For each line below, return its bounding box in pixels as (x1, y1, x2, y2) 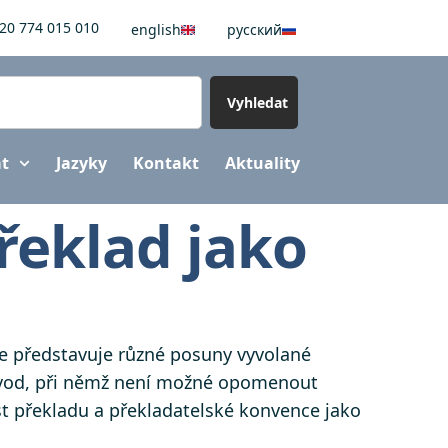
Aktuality (224, 152, 300, 175)
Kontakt (132, 152, 199, 175)
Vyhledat (226, 93, 288, 113)
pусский (226, 19, 282, 39)
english (130, 19, 181, 39)
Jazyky (56, 152, 108, 175)
